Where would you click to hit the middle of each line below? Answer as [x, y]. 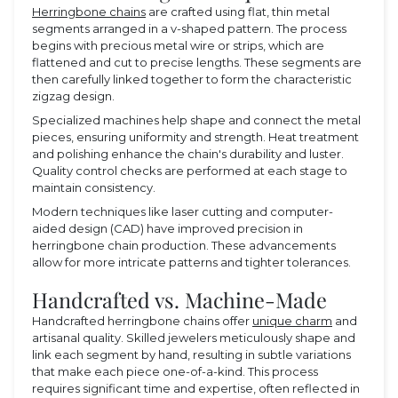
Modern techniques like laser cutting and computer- [183, 212]
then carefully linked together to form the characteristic [192, 80]
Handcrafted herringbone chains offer [142, 320]
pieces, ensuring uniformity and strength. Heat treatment [195, 137]
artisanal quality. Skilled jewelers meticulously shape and [194, 337]
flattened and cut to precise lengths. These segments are [197, 63]
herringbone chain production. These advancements [184, 246]
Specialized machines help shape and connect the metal [196, 120]
